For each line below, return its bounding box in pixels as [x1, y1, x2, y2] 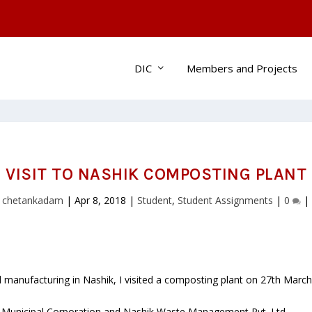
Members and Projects [186, 61, 297, 75]
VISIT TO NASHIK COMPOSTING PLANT [6, 164, 306, 185]
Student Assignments [178, 194, 273, 208]
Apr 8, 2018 [75, 194, 126, 208]
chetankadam [2, 194, 63, 208]
